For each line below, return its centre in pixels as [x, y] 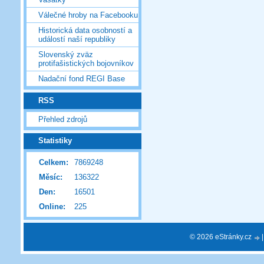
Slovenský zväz [66, 55]
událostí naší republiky [77, 39]
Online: [52, 207]
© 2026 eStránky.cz [222, 237]
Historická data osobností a [85, 31]
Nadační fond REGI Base [82, 79]
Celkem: [54, 163]
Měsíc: [51, 177]
